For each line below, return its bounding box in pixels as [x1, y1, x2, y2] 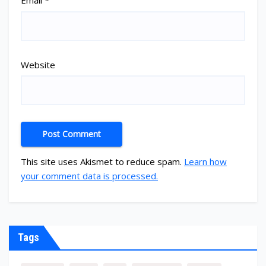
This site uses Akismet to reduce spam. [21, 155, 184, 167]
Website [21, 58, 55, 71]
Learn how [184, 155, 227, 167]
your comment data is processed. [21, 169, 158, 182]
